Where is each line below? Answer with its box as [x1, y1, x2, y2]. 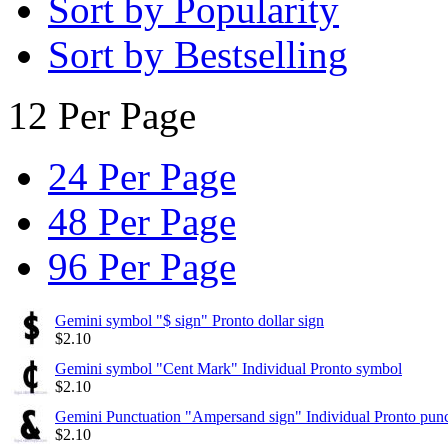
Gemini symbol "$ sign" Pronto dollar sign [55, 311, 324, 329]
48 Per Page [48, 199, 236, 243]
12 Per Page [8, 93, 196, 137]
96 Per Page [48, 244, 236, 288]
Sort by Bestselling [48, 32, 348, 76]
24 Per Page [48, 154, 236, 198]
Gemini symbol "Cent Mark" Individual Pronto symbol [55, 359, 402, 377]
